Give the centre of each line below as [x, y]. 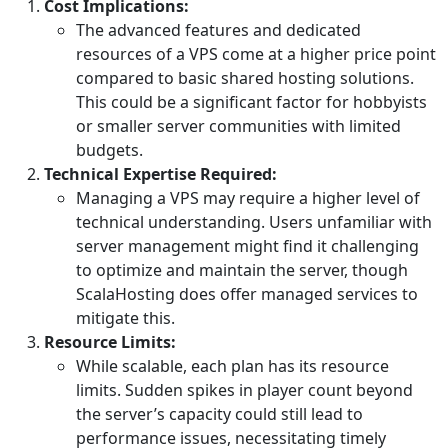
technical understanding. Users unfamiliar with [254, 222]
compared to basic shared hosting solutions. [245, 78]
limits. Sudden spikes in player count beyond [244, 390]
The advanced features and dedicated [218, 30]
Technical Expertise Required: [160, 174]
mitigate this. [125, 318]
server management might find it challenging [247, 246]
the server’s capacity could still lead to [219, 414]
